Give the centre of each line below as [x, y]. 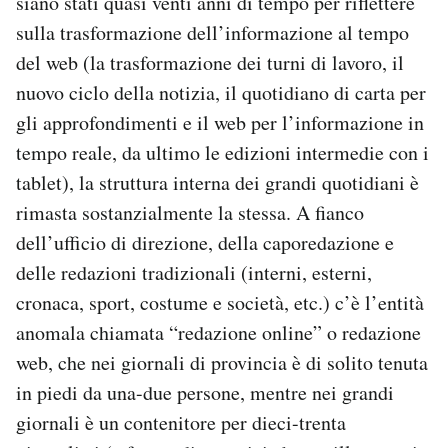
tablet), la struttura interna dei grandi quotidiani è [217, 182]
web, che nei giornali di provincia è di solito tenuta [222, 362]
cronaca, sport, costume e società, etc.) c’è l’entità [220, 302]
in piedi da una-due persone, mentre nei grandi [205, 392]
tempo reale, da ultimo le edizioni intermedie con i [222, 152]
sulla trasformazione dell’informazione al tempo [212, 32]
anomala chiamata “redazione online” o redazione [218, 332]
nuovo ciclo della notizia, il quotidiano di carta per [221, 92]
